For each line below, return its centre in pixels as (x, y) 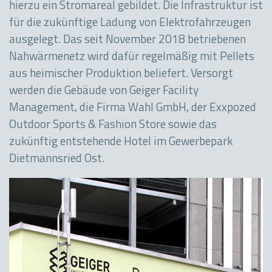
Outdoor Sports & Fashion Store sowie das (113, 126)
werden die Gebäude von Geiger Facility (104, 92)
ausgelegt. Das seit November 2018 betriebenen (127, 41)
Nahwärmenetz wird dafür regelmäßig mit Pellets (132, 58)
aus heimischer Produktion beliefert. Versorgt (121, 75)
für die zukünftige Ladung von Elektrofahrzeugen (130, 24)
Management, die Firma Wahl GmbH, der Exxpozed (133, 109)
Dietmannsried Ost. (58, 160)
